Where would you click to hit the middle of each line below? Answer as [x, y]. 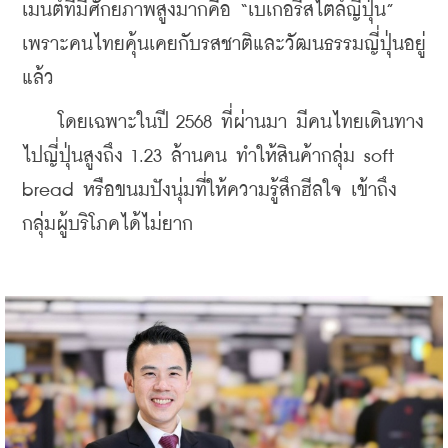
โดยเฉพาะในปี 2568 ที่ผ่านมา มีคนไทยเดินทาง [223, 122]
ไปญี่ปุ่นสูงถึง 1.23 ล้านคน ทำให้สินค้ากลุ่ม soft [208, 156]
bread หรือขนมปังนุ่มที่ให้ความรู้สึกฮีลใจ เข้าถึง [209, 190]
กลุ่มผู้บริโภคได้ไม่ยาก [107, 224]
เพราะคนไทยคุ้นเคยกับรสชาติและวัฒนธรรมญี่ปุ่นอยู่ [224, 44]
